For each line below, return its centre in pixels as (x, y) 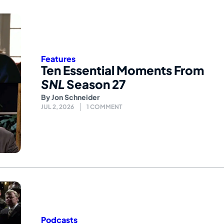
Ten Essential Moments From (122, 70)
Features (58, 59)
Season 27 (95, 84)
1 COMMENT (104, 107)
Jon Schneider (75, 97)
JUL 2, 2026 (57, 107)
